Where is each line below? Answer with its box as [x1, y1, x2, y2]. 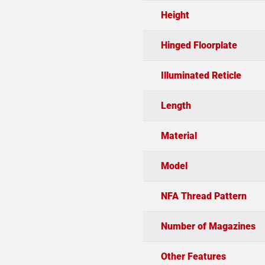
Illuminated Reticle [160, 69, 241, 81]
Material [160, 130, 197, 141]
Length [160, 99, 191, 111]
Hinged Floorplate [160, 39, 237, 51]
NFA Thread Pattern [160, 190, 247, 202]
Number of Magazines [160, 220, 256, 232]
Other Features [160, 250, 226, 262]
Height [160, 9, 189, 21]
